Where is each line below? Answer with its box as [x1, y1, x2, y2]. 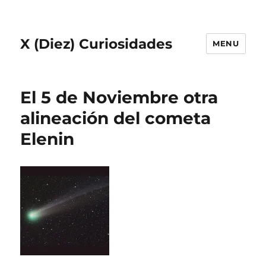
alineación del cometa [20, 108, 211, 128]
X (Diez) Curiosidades [20, 35, 173, 52]
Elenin [20, 129, 75, 149]
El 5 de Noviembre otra [20, 87, 218, 107]
